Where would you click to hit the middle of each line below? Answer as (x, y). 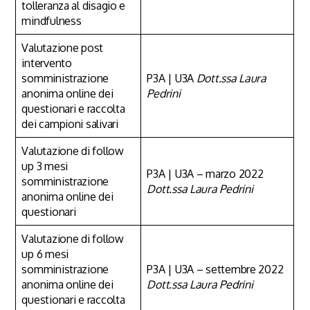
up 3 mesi (45, 166)
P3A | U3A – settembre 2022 (215, 269)
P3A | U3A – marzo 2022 (205, 173)
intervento (47, 63)
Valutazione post (63, 47)
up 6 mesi (45, 254)
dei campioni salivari (70, 124)
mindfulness (52, 20)
